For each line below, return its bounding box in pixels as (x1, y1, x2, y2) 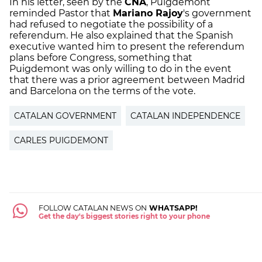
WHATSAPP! (146, 204, 198, 213)
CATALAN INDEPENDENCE (130, 111, 240, 122)
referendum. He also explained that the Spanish (9, 30, 233, 42)
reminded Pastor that (9, 8, 113, 19)
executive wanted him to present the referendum (9, 41, 244, 53)
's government (183, 8, 251, 19)
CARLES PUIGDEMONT (14, 135, 108, 146)
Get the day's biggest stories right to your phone (38, 212, 210, 221)
